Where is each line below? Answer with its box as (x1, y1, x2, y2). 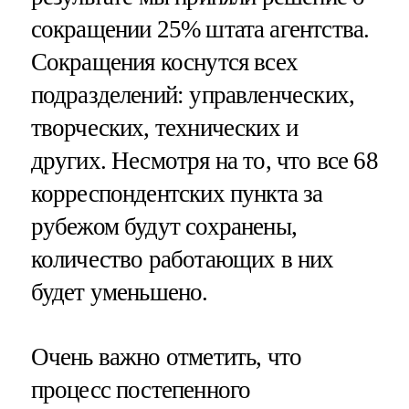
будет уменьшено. (30, 278, 208, 307)
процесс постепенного (30, 376, 251, 404)
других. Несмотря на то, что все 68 (30, 147, 378, 175)
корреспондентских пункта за (30, 180, 323, 208)
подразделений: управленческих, (30, 81, 355, 110)
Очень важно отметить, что (30, 343, 302, 372)
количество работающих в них (30, 246, 334, 274)
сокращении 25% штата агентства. (30, 16, 370, 44)
